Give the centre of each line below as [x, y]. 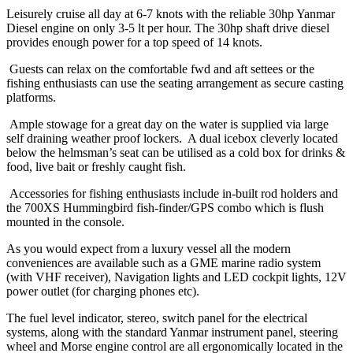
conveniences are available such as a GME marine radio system [163, 262]
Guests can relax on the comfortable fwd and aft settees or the [160, 69]
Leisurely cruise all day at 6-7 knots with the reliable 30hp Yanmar [171, 13]
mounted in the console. [65, 221]
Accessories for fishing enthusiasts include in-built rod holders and [172, 193]
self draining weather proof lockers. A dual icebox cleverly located [172, 138]
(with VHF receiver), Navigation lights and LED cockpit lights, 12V [176, 277]
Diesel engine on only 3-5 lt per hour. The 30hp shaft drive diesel [168, 28]
